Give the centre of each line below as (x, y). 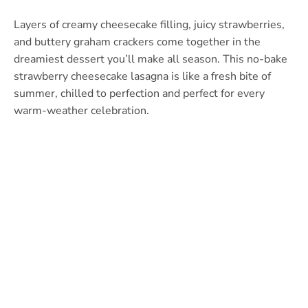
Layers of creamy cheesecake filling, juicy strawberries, (149, 24)
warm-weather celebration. (81, 110)
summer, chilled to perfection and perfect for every (139, 93)
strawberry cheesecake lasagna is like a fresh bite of (142, 76)
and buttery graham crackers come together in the (137, 42)
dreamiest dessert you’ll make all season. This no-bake (151, 59)
